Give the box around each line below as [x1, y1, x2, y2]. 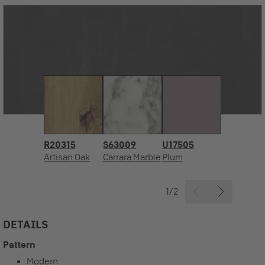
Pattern [3, 239, 35, 250]
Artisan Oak [44, 151, 90, 163]
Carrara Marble [103, 151, 161, 163]
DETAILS [3, 217, 48, 231]
